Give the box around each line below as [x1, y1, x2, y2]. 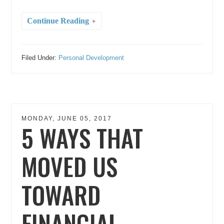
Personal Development [58, 53, 124, 61]
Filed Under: [21, 53, 59, 61]
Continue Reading [27, 16, 89, 25]
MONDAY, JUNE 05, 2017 [21, 114, 112, 122]
